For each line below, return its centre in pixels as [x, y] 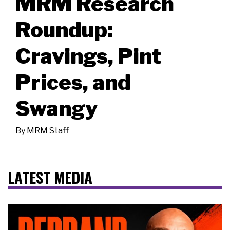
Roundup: [64, 30]
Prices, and [73, 82]
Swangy [56, 108]
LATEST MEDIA [50, 177]
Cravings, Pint [88, 56]
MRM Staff [48, 130]
